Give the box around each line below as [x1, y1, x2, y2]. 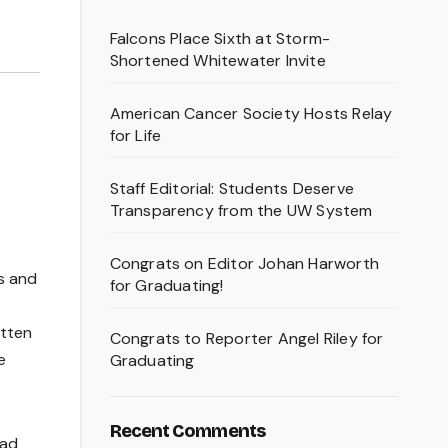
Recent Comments [109, 420, 265, 443]
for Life [109, 125, 162, 147]
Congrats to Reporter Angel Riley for [109, 328, 384, 350]
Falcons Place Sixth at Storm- [109, 28, 331, 50]
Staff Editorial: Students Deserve [109, 178, 355, 200]
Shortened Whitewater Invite [109, 50, 326, 72]
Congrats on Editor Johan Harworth [109, 253, 380, 275]
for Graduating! [109, 275, 224, 297]
